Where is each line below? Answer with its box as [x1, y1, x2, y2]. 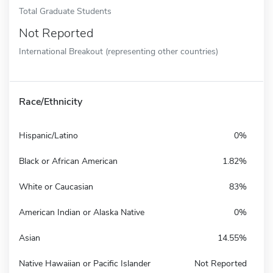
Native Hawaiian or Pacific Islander [19, 257, 151, 269]
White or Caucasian [19, 180, 93, 193]
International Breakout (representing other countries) [19, 44, 218, 57]
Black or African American [19, 155, 118, 167]
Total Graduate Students [19, 4, 112, 17]
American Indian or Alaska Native [19, 206, 144, 218]
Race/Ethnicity [19, 94, 82, 108]
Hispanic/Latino [19, 129, 78, 141]
